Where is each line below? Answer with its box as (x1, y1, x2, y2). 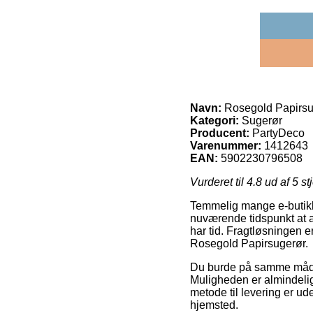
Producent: (190, 126, 249, 139)
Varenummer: (190, 139, 261, 152)
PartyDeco (252, 126, 305, 139)
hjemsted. (190, 298, 238, 311)
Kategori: (190, 114, 239, 126)
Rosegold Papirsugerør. (190, 237, 308, 249)
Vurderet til (190, 175, 247, 188)
